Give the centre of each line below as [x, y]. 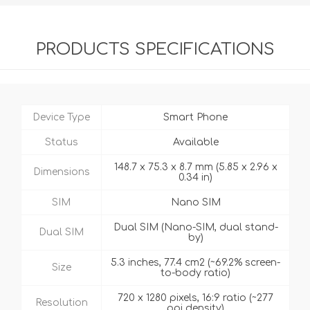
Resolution [61, 303]
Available [195, 143]
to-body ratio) [195, 273]
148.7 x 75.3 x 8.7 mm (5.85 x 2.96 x [195, 167]
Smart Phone [195, 118]
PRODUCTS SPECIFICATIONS [155, 50]
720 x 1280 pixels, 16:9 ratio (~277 [195, 298]
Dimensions [61, 172]
